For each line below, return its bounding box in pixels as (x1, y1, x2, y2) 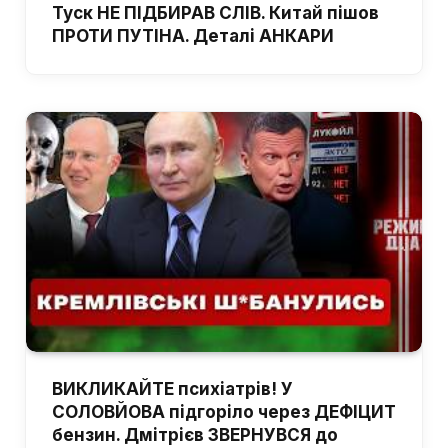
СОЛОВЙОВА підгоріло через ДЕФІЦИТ (52, 402, 396, 423)
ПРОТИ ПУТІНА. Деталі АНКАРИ (52, 26, 334, 47)
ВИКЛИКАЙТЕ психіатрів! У (52, 379, 293, 400)
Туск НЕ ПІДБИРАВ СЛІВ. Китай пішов (52, 3, 379, 24)
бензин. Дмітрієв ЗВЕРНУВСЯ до (52, 425, 338, 446)
